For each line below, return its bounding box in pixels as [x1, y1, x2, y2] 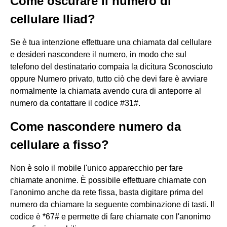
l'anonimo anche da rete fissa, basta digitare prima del [10, 188, 203, 197]
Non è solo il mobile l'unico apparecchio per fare [10, 164, 183, 172]
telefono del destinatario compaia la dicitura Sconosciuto [10, 62, 213, 71]
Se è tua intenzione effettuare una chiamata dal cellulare [10, 38, 212, 47]
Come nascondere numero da [10, 120, 181, 133]
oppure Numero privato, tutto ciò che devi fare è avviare [10, 74, 208, 83]
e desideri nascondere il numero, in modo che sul [10, 50, 186, 59]
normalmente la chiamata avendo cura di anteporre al [10, 87, 201, 95]
